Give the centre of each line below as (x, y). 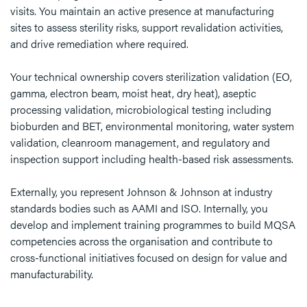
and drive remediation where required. (99, 44)
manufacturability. (52, 274)
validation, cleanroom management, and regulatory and (140, 142)
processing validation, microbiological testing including (141, 109)
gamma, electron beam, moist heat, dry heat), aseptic (133, 93)
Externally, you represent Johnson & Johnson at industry (141, 192)
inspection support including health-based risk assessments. (152, 159)
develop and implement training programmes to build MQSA (153, 224)
